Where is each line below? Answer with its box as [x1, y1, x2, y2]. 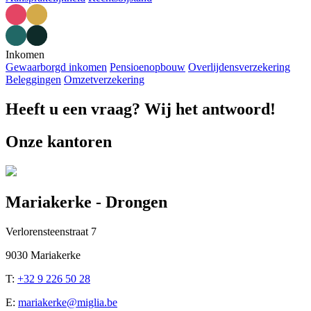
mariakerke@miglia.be [18, 296, 117, 308]
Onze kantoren [6, 133, 112, 151]
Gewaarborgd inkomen [6, 61, 107, 74]
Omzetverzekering [64, 74, 144, 86]
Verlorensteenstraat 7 [6, 225, 96, 237]
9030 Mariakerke [6, 249, 81, 261]
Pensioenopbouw [110, 61, 185, 74]
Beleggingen [6, 74, 61, 86]
